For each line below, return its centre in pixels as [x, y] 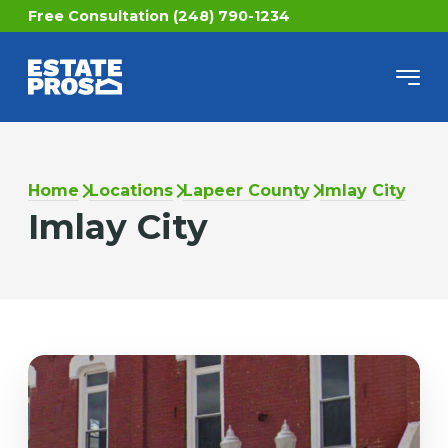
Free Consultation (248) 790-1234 [158, 16]
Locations [130, 191]
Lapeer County [246, 191]
